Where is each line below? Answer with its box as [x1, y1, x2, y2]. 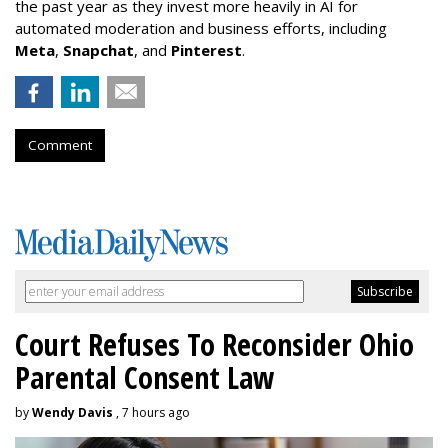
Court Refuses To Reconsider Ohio [15, 323, 414, 365]
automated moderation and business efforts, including [15, 17, 387, 38]
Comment [28, 135, 92, 154]
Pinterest [171, 39, 242, 60]
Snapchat [63, 39, 134, 60]
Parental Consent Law [15, 356, 275, 398]
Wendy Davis [32, 403, 113, 421]
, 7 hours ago [113, 403, 190, 421]
